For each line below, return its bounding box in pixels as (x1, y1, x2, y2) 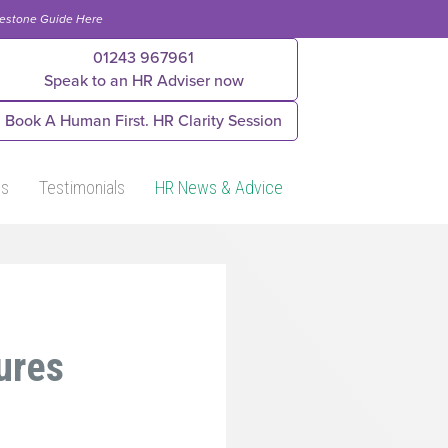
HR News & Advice (155, 177, 283, 198)
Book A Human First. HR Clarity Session (5, 111, 282, 131)
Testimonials (39, 177, 125, 198)
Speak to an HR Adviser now (43, 71, 244, 91)
